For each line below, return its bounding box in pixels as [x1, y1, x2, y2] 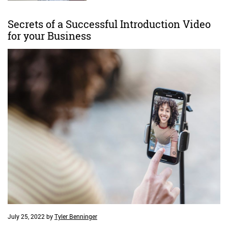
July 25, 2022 [8, 212, 45, 221]
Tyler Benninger [54, 212, 97, 221]
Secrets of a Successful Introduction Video [8, 17, 211, 31]
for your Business [8, 28, 91, 43]
